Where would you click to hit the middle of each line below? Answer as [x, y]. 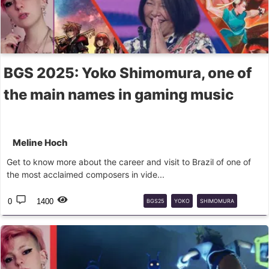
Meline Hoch [40, 143]
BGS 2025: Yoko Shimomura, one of [128, 73]
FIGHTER [189, 218]
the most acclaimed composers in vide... [86, 174]
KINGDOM [236, 218]
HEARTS [157, 234]
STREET [157, 218]
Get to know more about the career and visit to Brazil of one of [129, 162]
